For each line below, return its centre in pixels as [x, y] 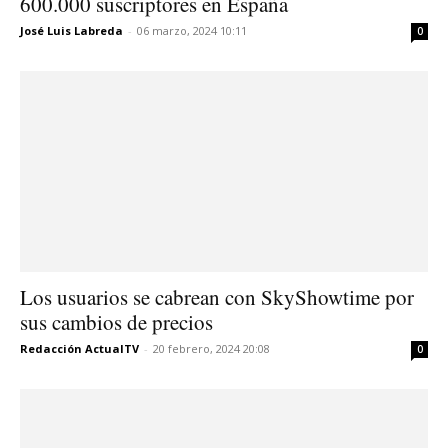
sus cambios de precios [116, 322]
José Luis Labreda [71, 30]
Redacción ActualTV [79, 349]
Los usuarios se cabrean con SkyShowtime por [217, 297]
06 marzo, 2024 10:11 [192, 30]
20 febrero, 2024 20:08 [211, 349]
